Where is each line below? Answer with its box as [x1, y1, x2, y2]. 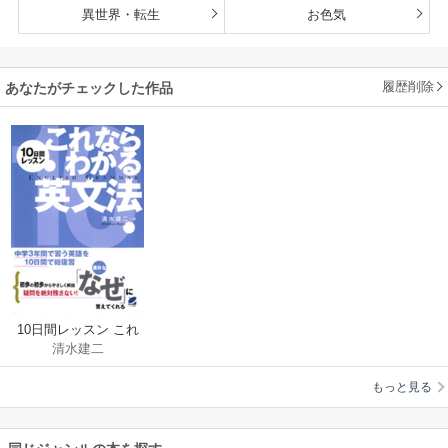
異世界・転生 [82, 6, 161, 22]
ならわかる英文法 [25, 342, 130, 358]
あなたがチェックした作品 [5, 79, 173, 96]
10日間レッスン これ [16, 322, 139, 338]
